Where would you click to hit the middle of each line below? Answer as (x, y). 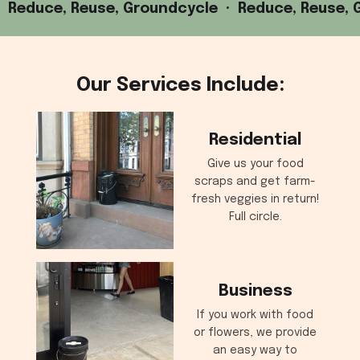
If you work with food (256, 315)
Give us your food (255, 164)
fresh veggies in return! (255, 200)
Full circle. (255, 217)
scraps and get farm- (256, 182)
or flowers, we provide (256, 332)
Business (255, 291)
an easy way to (256, 350)
